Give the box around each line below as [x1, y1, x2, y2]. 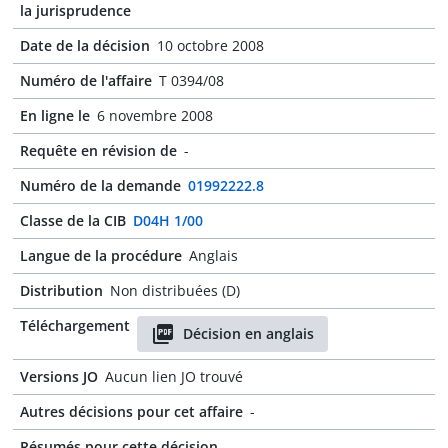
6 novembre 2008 [97, 106, 213, 125]
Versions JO [20, 367, 98, 386]
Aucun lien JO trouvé [105, 367, 243, 386]
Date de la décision [20, 36, 150, 55]
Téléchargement [20, 316, 130, 335]
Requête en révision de [20, 141, 177, 160]
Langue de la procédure [20, 246, 182, 265]
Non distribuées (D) [110, 281, 240, 300]
